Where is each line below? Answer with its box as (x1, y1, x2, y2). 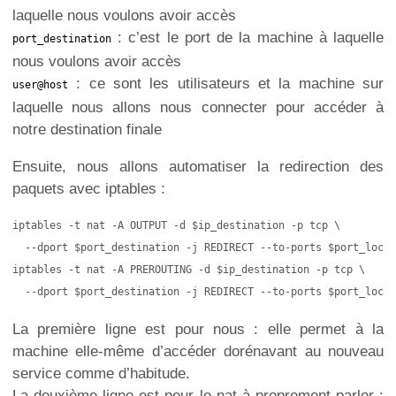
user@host (12, 79, 68, 92)
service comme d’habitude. (12, 364, 190, 382)
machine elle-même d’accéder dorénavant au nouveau (12, 342, 384, 360)
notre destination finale (12, 121, 162, 139)
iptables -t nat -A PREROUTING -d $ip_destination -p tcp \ (12, 263, 365, 276)
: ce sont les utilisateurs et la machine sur (68, 75, 384, 93)
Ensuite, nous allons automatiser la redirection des (12, 157, 384, 175)
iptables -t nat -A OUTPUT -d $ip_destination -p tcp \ (12, 218, 340, 232)
